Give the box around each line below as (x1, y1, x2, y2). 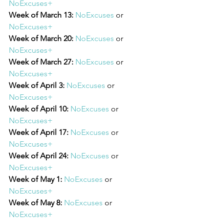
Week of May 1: (9, 174, 62, 184)
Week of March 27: (9, 57, 73, 66)
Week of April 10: (9, 104, 68, 113)
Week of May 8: (9, 197, 62, 207)
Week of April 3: (9, 80, 65, 90)
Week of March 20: (9, 33, 73, 43)
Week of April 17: (9, 127, 68, 137)
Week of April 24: (9, 151, 68, 160)
